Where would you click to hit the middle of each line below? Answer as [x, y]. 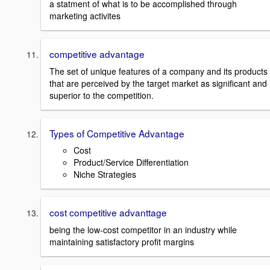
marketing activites [85, 15]
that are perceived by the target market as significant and [158, 83]
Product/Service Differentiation [131, 162]
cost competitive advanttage [108, 212]
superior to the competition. [102, 95]
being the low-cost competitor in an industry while [143, 229]
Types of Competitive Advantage [117, 133]
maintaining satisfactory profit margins [122, 241]
